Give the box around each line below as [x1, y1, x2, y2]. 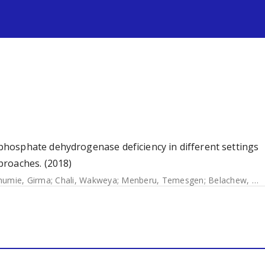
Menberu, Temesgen [121, 174, 204, 186]
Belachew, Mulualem [208, 174, 252, 186]
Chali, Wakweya [55, 174, 117, 186]
